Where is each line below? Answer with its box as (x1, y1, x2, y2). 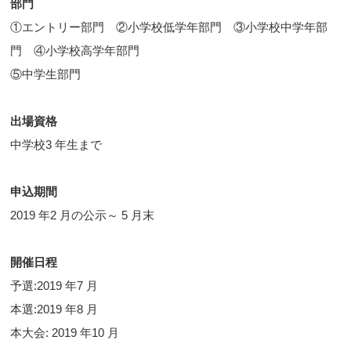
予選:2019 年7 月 (10, 279, 99, 293)
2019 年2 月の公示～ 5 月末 (10, 208, 155, 223)
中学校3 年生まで (10, 138, 103, 152)
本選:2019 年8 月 (10, 302, 99, 317)
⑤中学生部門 (10, 67, 93, 81)
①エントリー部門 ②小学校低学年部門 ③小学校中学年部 (10, 20, 328, 34)
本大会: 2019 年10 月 (10, 326, 120, 340)
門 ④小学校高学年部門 (10, 44, 140, 58)
